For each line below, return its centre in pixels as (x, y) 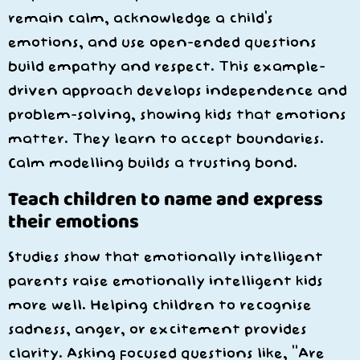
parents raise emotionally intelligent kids (166, 281)
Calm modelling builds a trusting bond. (153, 163)
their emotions (74, 221)
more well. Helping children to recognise (160, 305)
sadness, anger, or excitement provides (157, 329)
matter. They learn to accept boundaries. (166, 139)
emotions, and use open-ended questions (162, 43)
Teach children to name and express (166, 198)
